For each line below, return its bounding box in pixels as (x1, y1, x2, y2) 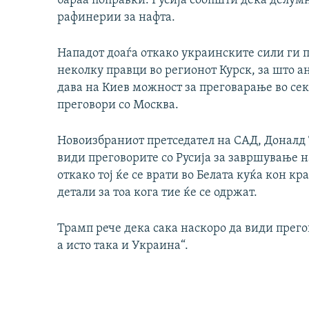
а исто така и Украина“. (57, 239, 188, 253)
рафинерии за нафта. (57, 11, 175, 25)
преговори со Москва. (57, 99, 179, 112)
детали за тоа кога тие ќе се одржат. (57, 186, 257, 200)
